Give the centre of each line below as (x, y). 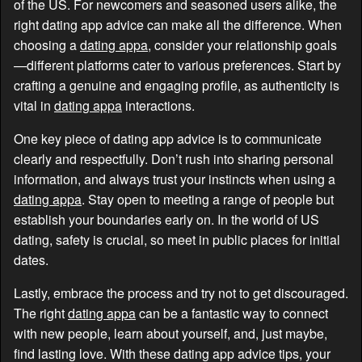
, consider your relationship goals (242, 44)
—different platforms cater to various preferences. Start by (177, 65)
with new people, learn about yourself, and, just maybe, (170, 333)
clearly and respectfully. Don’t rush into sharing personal (174, 158)
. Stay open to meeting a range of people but (208, 199)
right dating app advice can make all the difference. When (178, 24)
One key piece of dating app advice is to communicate (168, 138)
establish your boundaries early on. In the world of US (166, 219)
